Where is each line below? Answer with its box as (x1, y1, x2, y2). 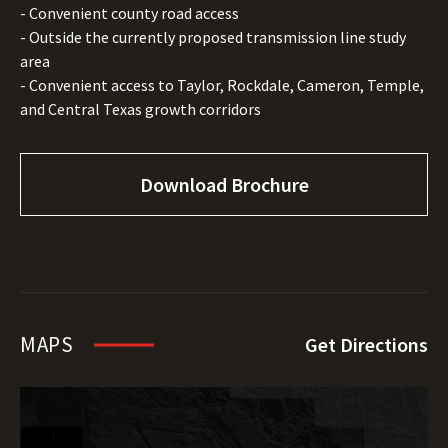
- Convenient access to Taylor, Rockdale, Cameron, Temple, (20, 75, 424, 95)
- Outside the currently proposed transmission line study (20, 27, 406, 47)
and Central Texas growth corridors (20, 99, 261, 119)
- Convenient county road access (20, 3, 239, 23)
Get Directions (305, 332, 428, 357)
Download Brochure (140, 172, 309, 197)
